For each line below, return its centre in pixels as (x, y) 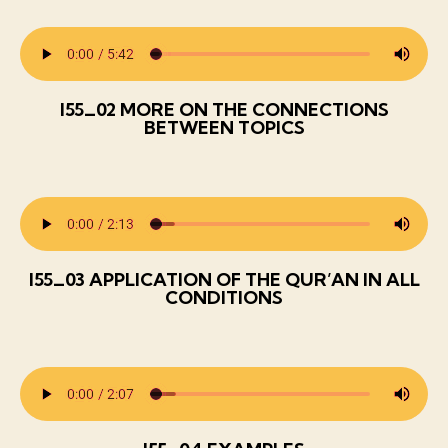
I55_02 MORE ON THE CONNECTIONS (224, 109)
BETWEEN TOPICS (224, 127)
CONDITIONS (224, 297)
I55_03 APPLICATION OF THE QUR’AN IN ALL (224, 279)
